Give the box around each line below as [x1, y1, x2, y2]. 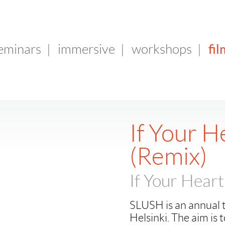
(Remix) [130, 143, 207, 170]
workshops [132, 42, 192, 56]
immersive [58, 42, 115, 56]
